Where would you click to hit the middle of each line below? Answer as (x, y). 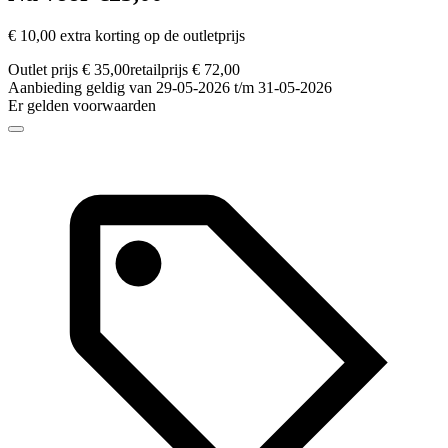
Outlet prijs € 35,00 (69, 70)
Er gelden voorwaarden (82, 106)
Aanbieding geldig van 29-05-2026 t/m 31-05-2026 (170, 88)
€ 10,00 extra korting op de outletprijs (126, 36)
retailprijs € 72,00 (185, 70)
